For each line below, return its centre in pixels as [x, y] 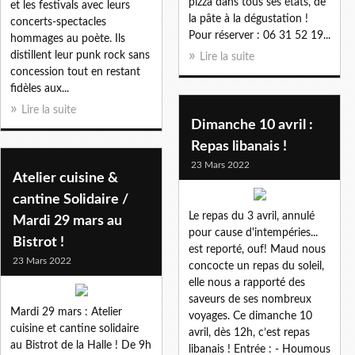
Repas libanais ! [239, 146]
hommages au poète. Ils [68, 38]
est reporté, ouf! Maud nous [257, 249]
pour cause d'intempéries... [253, 233]
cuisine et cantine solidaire [74, 328]
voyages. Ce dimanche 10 [250, 316]
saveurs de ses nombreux [250, 299]
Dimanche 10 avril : [252, 125]
